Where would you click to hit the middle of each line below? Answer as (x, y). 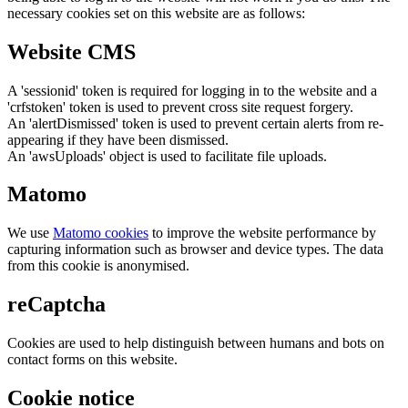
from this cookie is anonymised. (98, 266)
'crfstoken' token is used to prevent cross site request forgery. (180, 107)
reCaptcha (56, 305)
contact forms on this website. (92, 360)
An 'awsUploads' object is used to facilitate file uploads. (167, 156)
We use (30, 233)
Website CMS (71, 51)
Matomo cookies (101, 233)
